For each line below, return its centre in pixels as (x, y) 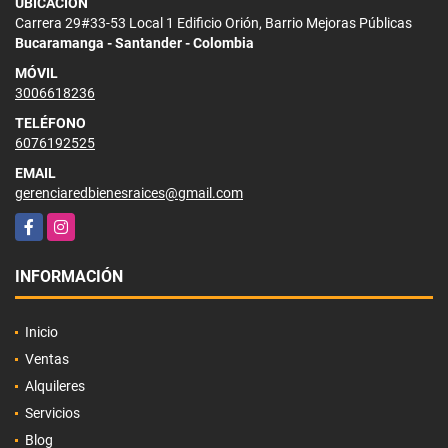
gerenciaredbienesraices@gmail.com (129, 192)
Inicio (41, 331)
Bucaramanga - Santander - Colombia (134, 42)
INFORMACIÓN (69, 276)
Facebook (45, 222)
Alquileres (55, 385)
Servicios (52, 412)
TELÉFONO (50, 122)
